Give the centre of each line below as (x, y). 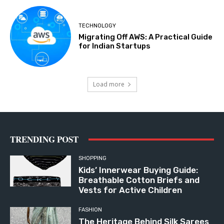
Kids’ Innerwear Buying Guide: (138, 170)
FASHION (90, 210)
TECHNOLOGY (97, 25)
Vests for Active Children (130, 190)
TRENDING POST (44, 139)
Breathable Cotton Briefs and (139, 180)
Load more (108, 84)
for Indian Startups (115, 46)
